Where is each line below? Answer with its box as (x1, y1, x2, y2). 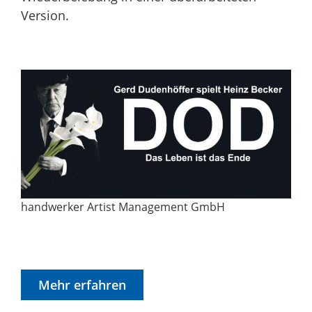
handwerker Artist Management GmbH (21, 198, 225, 214)
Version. (21, 6, 69, 24)
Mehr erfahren (38, 276, 126, 293)
